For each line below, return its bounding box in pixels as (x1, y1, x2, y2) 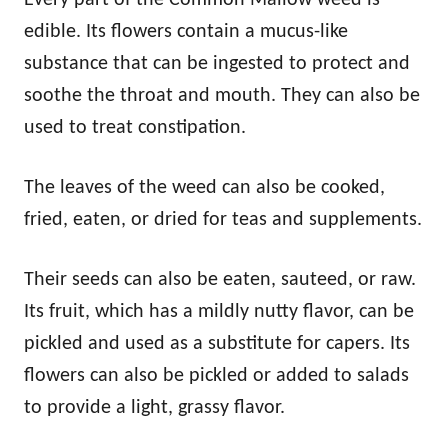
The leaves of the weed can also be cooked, (24, 177, 385, 198)
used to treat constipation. (24, 117, 246, 138)
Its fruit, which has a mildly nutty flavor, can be (24, 301, 414, 322)
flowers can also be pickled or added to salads (24, 365, 409, 386)
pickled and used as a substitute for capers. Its (24, 333, 410, 354)
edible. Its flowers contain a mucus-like (24, 21, 348, 42)
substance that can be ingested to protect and (24, 53, 410, 74)
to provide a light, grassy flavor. (24, 397, 285, 418)
